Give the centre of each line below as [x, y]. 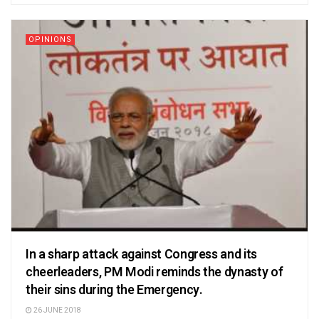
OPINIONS [50, 39]
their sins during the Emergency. [114, 291]
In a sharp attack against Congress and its [141, 255]
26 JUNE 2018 [57, 311]
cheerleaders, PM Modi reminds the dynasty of [155, 273]
